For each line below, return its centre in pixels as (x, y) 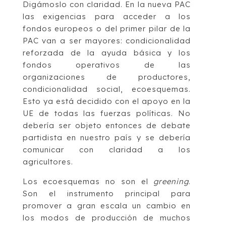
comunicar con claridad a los (107, 150)
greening (171, 182)
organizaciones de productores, (107, 77)
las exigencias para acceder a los (107, 17)
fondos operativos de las (107, 65)
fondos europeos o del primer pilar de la (107, 29)
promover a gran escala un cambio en (107, 206)
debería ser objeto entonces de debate (107, 126)
